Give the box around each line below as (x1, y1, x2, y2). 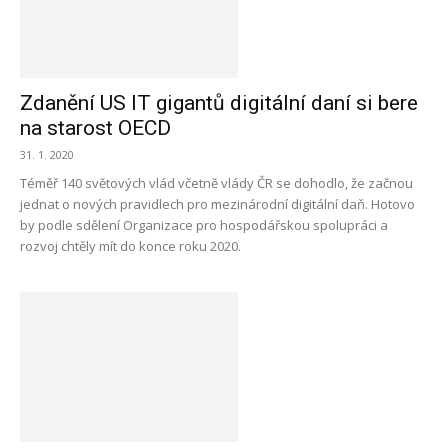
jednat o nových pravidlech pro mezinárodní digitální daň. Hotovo (20, 195, 415, 213)
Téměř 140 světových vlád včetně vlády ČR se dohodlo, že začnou (20, 174, 413, 192)
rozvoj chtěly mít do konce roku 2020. (20, 237, 241, 255)
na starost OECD (20, 116, 171, 140)
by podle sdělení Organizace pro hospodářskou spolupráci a (20, 216, 388, 234)
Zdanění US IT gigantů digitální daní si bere (20, 91, 418, 115)
